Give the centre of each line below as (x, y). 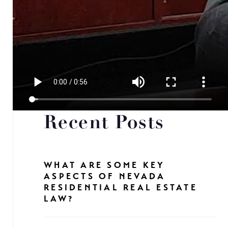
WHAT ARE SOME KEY (105, 165)
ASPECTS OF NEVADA (105, 176)
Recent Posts (104, 123)
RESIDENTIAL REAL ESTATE (121, 188)
